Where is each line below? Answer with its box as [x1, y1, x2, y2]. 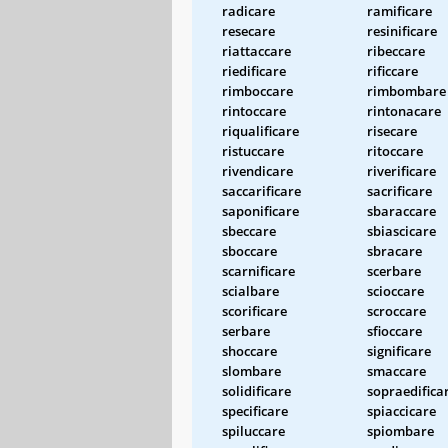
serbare [222, 321, 270, 340]
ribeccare [367, 41, 425, 60]
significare [367, 341, 431, 360]
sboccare [222, 241, 277, 260]
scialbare [222, 281, 279, 300]
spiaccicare [367, 401, 436, 420]
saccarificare [222, 181, 301, 200]
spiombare [367, 421, 434, 440]
